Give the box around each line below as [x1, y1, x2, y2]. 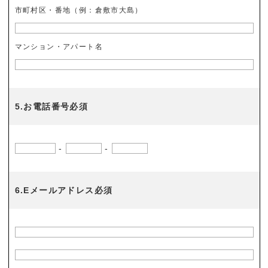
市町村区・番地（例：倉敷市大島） [14, 6, 143, 14]
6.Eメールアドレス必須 [14, 185, 113, 195]
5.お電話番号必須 [14, 102, 89, 111]
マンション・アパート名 [14, 42, 103, 51]
